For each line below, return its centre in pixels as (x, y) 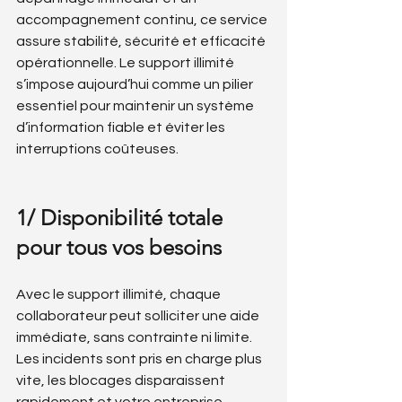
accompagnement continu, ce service (143, 20)
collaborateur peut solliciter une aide (139, 316)
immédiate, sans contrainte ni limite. (135, 337)
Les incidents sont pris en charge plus (140, 359)
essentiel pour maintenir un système (136, 106)
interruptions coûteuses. (97, 149)
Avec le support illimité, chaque (120, 294)
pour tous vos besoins (119, 247)
